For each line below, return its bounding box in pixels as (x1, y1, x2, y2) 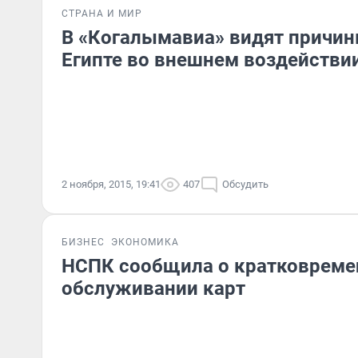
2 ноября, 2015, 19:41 (62, 178, 161, 190)
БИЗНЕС (62, 237, 105, 248)
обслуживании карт (62, 277, 245, 300)
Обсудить (222, 178, 268, 190)
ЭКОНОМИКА (111, 237, 179, 248)
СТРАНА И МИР (62, 8, 142, 19)
